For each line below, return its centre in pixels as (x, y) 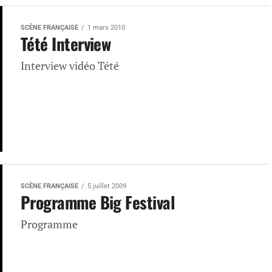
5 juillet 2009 (107, 186)
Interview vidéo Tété (70, 66)
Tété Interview (66, 44)
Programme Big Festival (98, 202)
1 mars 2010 (106, 28)
